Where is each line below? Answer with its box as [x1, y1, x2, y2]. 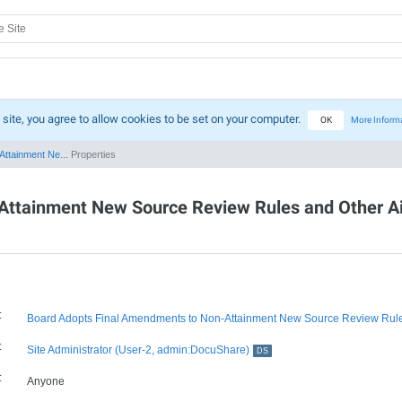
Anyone [27, 375, 65, 388]
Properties [68, 149, 116, 160]
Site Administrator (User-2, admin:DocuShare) [27, 344, 249, 356]
